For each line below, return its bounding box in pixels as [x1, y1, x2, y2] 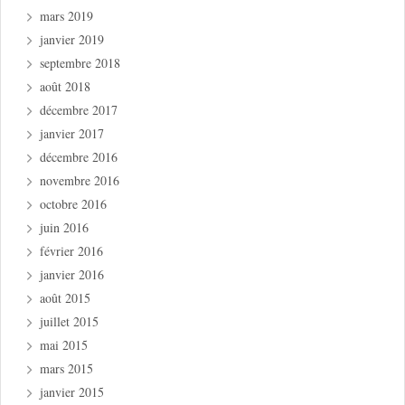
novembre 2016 [40, 172, 120, 190]
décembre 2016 [40, 148, 118, 166]
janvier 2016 [40, 266, 105, 284]
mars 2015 [40, 360, 94, 378]
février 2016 [40, 242, 104, 260]
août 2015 [40, 289, 91, 307]
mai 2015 [40, 336, 89, 354]
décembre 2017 [40, 101, 118, 119]
